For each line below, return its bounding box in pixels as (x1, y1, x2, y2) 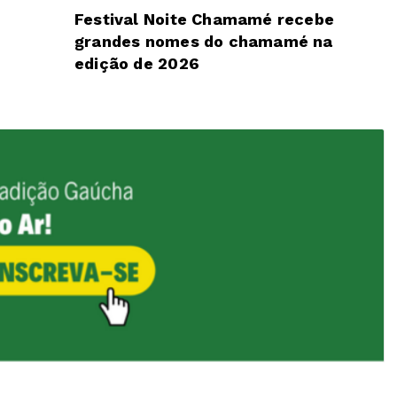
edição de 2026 (74, 53, 199, 73)
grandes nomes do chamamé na (74, 31, 333, 51)
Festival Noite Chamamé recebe (74, 9, 335, 28)
